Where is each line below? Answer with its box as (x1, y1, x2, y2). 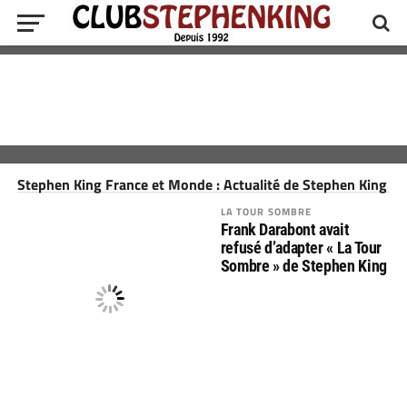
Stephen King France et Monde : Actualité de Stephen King (16, 174, 387, 195)
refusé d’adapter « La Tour (220, 238, 382, 257)
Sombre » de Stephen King (220, 256, 387, 275)
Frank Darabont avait (220, 220, 350, 239)
